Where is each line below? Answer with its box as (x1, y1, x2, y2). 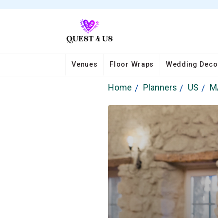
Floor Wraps (109, 60, 154, 69)
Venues (72, 60, 98, 69)
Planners (143, 82, 177, 93)
